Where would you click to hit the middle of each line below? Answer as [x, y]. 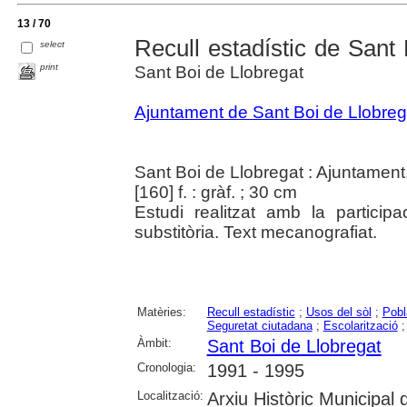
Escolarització [360, 326]
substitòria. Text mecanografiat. [255, 233]
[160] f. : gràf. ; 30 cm [215, 193]
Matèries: [161, 313]
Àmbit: [154, 343]
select [53, 45]
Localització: [170, 396]
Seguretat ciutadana [259, 326]
